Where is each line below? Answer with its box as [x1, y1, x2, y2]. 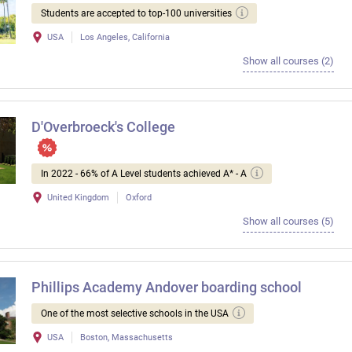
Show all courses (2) [242, 55, 334, 68]
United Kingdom [47, 192, 109, 203]
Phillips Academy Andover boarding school [31, 279, 302, 296]
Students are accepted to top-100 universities [41, 8, 232, 20]
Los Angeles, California [80, 32, 170, 43]
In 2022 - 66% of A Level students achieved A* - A [41, 168, 247, 180]
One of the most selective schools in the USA [41, 308, 229, 320]
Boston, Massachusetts [80, 332, 173, 343]
